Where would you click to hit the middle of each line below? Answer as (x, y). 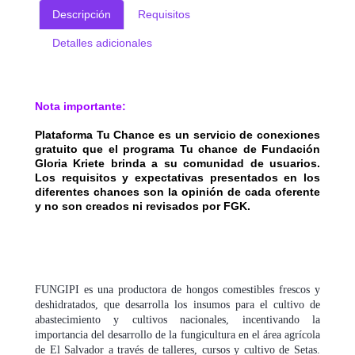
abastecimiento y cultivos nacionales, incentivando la (177, 320)
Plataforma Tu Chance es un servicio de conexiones (177, 135)
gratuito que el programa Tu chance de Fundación (177, 149)
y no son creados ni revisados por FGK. (143, 206)
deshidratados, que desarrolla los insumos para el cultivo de (177, 305)
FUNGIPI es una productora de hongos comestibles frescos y (177, 290)
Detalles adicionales (102, 43)
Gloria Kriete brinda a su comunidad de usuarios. (177, 164)
